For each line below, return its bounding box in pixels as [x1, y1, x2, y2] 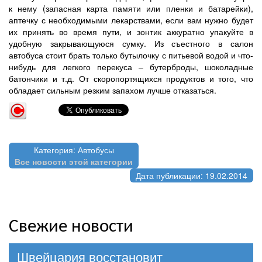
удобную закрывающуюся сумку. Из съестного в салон [9, 37, 253, 49]
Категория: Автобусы [33, 143, 114, 156]
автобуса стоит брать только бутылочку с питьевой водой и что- [9, 49, 253, 61]
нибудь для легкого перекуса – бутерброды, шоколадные [9, 60, 253, 73]
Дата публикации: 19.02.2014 [136, 169, 247, 181]
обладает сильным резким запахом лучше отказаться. [9, 84, 216, 96]
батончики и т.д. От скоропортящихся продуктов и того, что [9, 72, 253, 84]
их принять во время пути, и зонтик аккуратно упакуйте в [9, 25, 253, 37]
